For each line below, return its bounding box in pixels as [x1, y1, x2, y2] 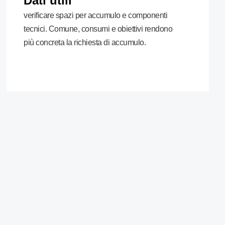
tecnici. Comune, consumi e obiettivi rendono [24, 25, 173, 33]
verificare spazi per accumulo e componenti [24, 11, 168, 20]
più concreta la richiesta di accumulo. [24, 38, 146, 47]
